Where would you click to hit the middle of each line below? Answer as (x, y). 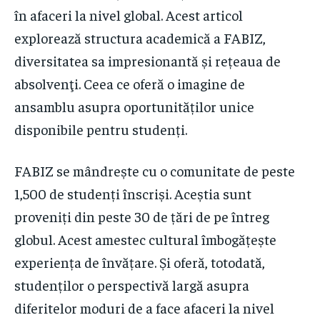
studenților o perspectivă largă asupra (132, 284)
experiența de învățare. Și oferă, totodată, (140, 261)
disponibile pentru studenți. (101, 129)
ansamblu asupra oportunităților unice (134, 106)
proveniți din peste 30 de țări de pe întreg (142, 216)
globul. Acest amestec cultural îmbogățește (145, 239)
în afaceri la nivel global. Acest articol (129, 14)
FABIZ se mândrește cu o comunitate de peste (155, 170)
